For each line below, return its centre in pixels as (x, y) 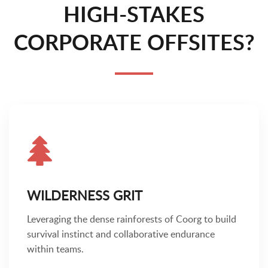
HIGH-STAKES (134, 15)
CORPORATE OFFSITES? (134, 43)
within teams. (55, 249)
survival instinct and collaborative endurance (121, 234)
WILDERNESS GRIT (85, 196)
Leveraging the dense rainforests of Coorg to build (132, 219)
